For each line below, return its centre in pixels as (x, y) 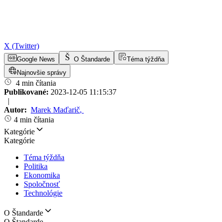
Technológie (43, 193)
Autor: (16, 110)
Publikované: (27, 92)
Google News (36, 59)
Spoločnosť (42, 184)
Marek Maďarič (55, 110)
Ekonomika (42, 175)
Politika (36, 166)
